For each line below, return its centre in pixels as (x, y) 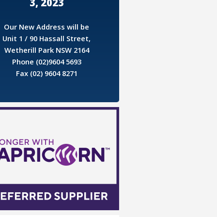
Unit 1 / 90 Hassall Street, (47, 38)
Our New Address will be (47, 26)
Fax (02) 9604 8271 (46, 73)
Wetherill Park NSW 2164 (46, 50)
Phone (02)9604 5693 (46, 61)
